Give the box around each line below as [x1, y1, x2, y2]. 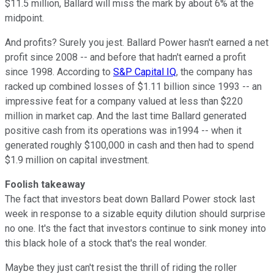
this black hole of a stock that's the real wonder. [5, 237, 207, 249]
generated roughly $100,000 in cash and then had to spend [5, 139, 254, 151]
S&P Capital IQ [113, 65, 176, 78]
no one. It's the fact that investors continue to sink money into [5, 222, 266, 234]
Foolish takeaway [5, 178, 85, 190]
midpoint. [5, 12, 44, 24]
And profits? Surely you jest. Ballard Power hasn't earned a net [5, 36, 268, 48]
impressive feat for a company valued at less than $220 [5, 95, 243, 107]
